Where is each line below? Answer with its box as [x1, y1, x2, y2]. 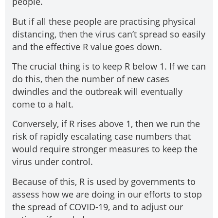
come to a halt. [12, 98, 73, 110]
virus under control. [12, 156, 93, 168]
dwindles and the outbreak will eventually [12, 86, 182, 98]
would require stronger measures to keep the [12, 143, 198, 155]
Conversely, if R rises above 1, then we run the [12, 118, 200, 130]
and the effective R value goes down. [12, 40, 162, 53]
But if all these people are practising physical [12, 15, 196, 27]
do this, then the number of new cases [12, 73, 169, 85]
